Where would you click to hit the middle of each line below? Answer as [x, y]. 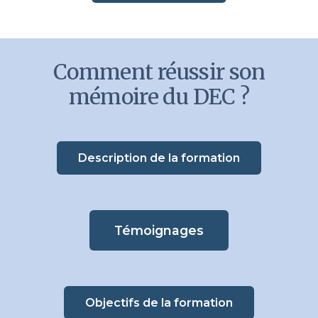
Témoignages [159, 230]
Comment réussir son [159, 71]
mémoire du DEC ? [159, 96]
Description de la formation [159, 158]
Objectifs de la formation [159, 302]
